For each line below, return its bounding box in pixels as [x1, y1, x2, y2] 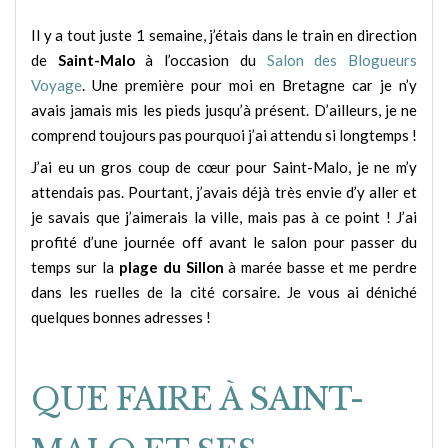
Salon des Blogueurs [266, 50, 418, 69]
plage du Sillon [118, 258, 224, 277]
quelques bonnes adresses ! [31, 308, 211, 327]
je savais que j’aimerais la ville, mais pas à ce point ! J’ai [31, 208, 417, 227]
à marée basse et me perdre [223, 258, 418, 277]
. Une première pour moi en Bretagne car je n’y [82, 75, 417, 94]
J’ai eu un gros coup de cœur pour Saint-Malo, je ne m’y [31, 158, 417, 177]
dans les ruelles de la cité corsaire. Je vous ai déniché [31, 283, 417, 302]
